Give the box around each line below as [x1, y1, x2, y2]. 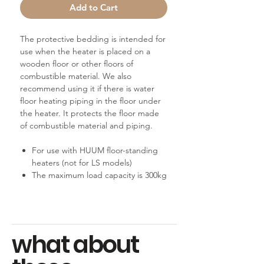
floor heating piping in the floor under [20, 95, 161, 106]
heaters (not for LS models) [32, 157, 132, 168]
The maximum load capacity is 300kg [32, 170, 167, 180]
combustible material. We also [20, 71, 131, 81]
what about [12, 228, 138, 261]
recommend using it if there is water [20, 83, 154, 94]
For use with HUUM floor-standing [32, 145, 158, 156]
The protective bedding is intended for [20, 34, 166, 44]
